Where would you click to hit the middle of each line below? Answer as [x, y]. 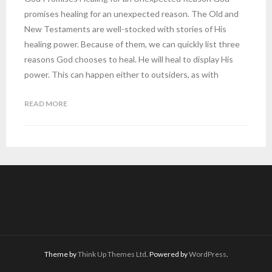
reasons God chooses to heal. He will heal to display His [129, 59]
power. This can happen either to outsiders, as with [121, 74]
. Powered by [167, 254]
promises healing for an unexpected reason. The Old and [131, 14]
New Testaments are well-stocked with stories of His [125, 29]
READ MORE [46, 104]
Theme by [61, 254]
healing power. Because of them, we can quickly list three [132, 44]
